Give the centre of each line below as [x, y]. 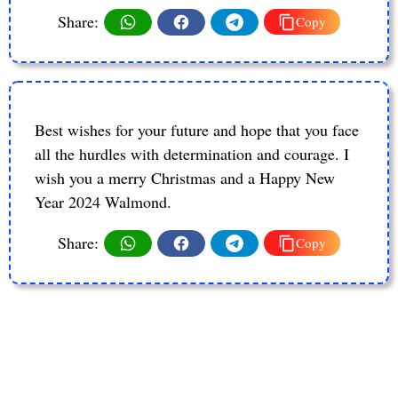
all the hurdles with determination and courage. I [192, 153]
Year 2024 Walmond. [103, 201]
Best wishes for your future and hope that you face [197, 129]
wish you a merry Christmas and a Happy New [185, 177]
